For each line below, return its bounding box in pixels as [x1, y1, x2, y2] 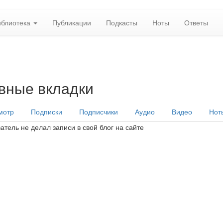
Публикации [52, 17, 91, 27]
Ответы [184, 17, 208, 27]
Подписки [30, 107, 62, 116]
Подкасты [106, 17, 137, 27]
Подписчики [79, 107, 118, 116]
